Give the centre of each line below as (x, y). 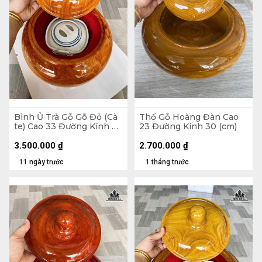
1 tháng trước (167, 162)
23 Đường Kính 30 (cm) (188, 126)
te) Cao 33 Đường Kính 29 (68, 126)
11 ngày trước (42, 162)
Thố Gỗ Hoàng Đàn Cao (189, 117)
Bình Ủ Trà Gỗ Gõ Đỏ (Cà (66, 117)
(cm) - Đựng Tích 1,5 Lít (62, 135)
